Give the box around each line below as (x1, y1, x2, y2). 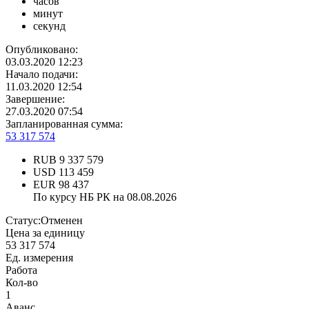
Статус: (6, 215, 41, 227)
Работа (6, 264, 37, 277)
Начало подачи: (6, 68, 78, 81)
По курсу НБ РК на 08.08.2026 (33, 191, 177, 203)
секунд (33, 20, 66, 32)
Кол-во (6, 277, 38, 289)
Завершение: (6, 93, 65, 106)
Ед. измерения (6, 252, 73, 264)
